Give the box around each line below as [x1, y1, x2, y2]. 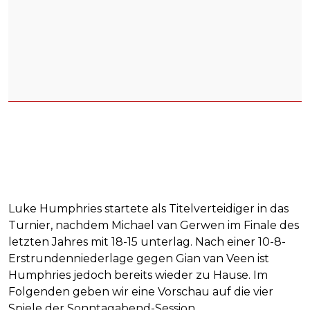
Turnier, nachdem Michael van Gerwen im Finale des [8, 218, 299, 232]
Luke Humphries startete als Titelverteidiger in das [8, 201, 289, 215]
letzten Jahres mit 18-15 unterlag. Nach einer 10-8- [8, 235, 286, 248]
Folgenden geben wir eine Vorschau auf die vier [8, 284, 273, 298]
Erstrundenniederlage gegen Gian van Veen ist [8, 251, 269, 265]
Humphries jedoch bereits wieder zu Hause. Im [8, 268, 268, 282]
